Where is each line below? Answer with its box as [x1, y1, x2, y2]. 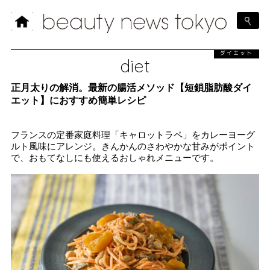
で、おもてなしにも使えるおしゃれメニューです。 [11, 152, 219, 163]
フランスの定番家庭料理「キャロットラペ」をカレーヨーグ [11, 129, 255, 140]
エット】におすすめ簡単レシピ [11, 95, 146, 105]
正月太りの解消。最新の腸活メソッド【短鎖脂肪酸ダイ [11, 82, 252, 93]
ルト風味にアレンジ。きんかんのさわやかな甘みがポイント [11, 140, 255, 151]
